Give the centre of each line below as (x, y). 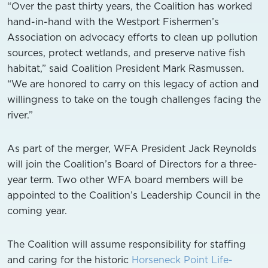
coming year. (37, 211)
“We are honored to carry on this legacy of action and (133, 84)
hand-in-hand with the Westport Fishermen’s (113, 22)
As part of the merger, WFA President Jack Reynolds (132, 148)
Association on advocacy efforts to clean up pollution (133, 37)
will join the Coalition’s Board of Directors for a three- (132, 164)
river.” (20, 115)
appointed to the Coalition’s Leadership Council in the (134, 195)
